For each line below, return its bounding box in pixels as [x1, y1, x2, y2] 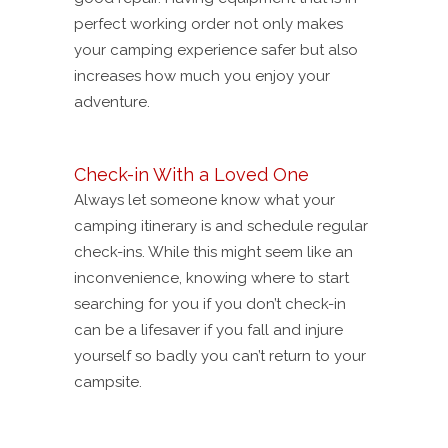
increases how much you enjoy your [74, 67, 330, 86]
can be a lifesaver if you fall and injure [74, 321, 343, 340]
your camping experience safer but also [74, 41, 358, 60]
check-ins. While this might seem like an [74, 243, 353, 262]
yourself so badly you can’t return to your [74, 347, 366, 366]
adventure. [74, 93, 150, 112]
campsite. [74, 373, 142, 392]
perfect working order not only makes [74, 15, 343, 34]
